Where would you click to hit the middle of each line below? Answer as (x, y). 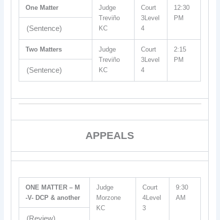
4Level (152, 198)
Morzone (109, 198)
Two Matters (44, 49)
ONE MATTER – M (53, 187)
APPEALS (110, 135)
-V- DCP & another (53, 198)
